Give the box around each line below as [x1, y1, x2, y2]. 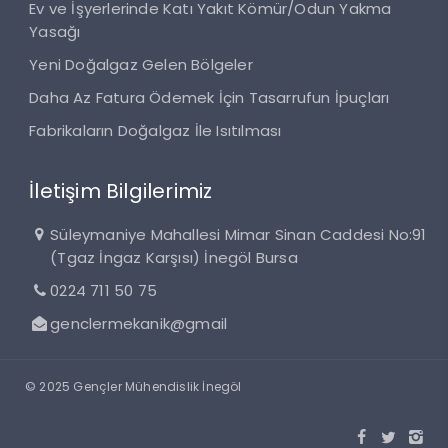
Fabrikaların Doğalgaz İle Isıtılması [29, 119, 282, 141]
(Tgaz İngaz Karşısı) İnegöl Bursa [50, 247, 298, 269]
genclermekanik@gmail [50, 313, 228, 335]
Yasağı [29, 20, 81, 42]
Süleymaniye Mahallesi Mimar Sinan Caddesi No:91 [50, 224, 427, 246]
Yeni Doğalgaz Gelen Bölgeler [29, 53, 253, 75]
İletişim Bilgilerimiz [29, 177, 213, 206]
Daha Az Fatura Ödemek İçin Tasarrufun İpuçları [29, 86, 390, 108]
